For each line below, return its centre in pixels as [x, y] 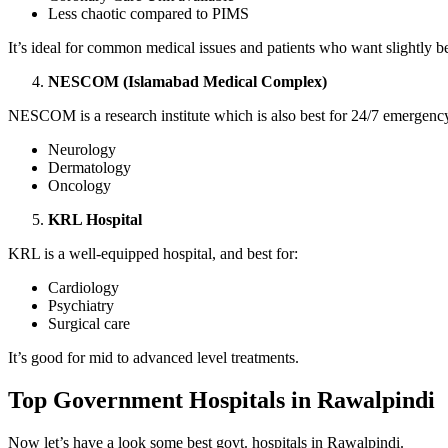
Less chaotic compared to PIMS [148, 14]
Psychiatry [83, 306]
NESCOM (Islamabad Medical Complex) [187, 82]
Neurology [82, 150]
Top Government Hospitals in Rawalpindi [221, 400]
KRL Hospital [97, 220]
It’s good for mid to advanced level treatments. [153, 358]
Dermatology [89, 168]
